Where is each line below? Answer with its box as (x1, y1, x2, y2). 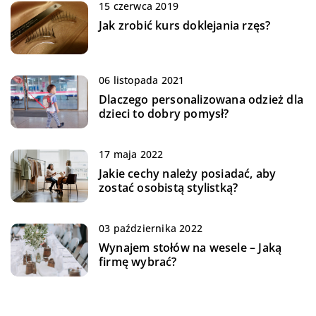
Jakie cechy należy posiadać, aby (99, 166, 276, 182)
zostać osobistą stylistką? (99, 180, 238, 196)
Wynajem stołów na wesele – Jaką (99, 240, 282, 256)
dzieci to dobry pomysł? (99, 106, 229, 122)
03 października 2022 (99, 221, 202, 236)
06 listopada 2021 (99, 73, 185, 87)
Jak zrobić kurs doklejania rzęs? (99, 18, 271, 34)
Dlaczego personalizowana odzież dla (99, 92, 303, 108)
